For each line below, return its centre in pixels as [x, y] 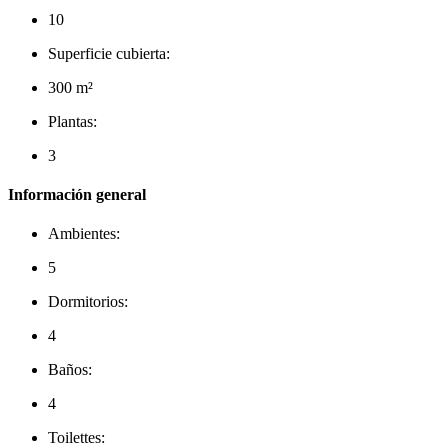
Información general [77, 195]
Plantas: [72, 121]
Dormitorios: [88, 302]
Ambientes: [84, 234]
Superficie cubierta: [109, 53]
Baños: [70, 370]
